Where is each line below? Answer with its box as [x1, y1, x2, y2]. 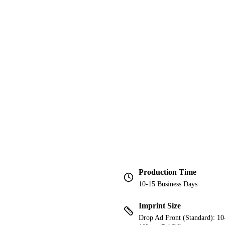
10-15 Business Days [139, 180, 197, 188]
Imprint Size [139, 201, 181, 210]
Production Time [139, 168, 196, 177]
